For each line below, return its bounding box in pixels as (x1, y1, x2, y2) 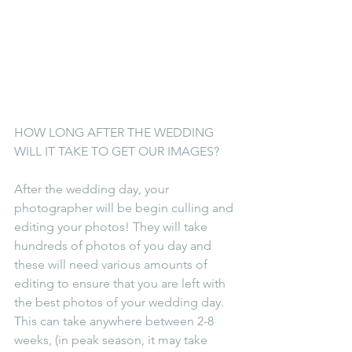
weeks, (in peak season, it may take (14, 332, 211, 347)
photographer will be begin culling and (14, 200, 236, 215)
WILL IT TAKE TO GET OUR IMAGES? (14, 143, 222, 159)
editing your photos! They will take (14, 218, 211, 234)
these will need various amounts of (14, 256, 211, 272)
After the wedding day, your (14, 181, 172, 196)
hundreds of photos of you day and (14, 237, 214, 253)
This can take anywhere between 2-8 (14, 313, 217, 328)
